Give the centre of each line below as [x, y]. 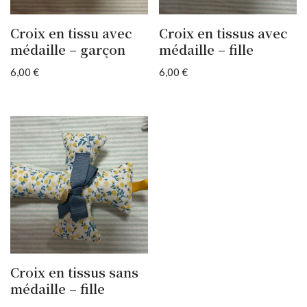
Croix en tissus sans [74, 272]
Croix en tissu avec [71, 32]
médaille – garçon [68, 49]
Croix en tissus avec [224, 32]
